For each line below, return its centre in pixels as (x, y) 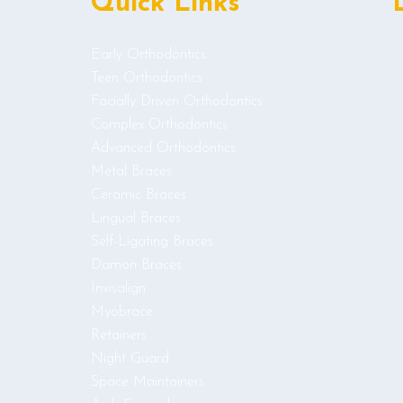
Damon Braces (136, 265)
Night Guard (130, 359)
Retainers (119, 336)
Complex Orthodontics (159, 125)
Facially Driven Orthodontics (177, 102)
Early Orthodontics (148, 55)
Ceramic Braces (139, 195)
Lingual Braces (136, 219)
